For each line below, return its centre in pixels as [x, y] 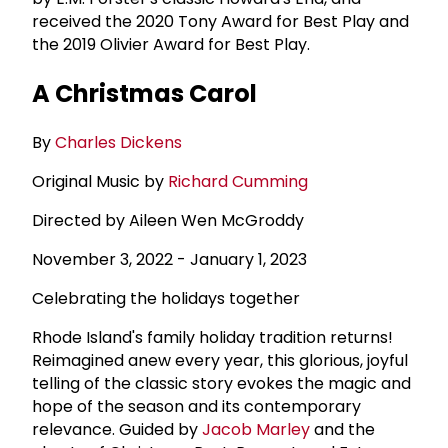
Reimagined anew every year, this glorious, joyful [220, 360]
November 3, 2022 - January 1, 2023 [169, 259]
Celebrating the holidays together [166, 298]
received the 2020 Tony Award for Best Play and [220, 21]
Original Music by [100, 181]
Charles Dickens [118, 142]
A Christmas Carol [144, 93]
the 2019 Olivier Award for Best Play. [171, 44]
